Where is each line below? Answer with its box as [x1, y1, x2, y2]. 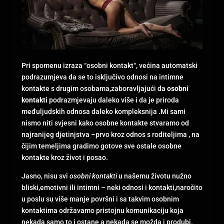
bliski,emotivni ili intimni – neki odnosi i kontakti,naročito [21, 183, 202, 191]
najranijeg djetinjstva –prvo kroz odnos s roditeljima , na [21, 130, 199, 138]
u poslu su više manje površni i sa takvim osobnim [21, 194, 179, 203]
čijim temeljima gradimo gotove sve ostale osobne [21, 141, 181, 150]
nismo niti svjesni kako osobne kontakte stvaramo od [21, 118, 189, 127]
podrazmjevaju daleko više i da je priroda [47, 95, 179, 104]
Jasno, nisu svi [21, 171, 69, 180]
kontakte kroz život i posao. [21, 153, 108, 161]
